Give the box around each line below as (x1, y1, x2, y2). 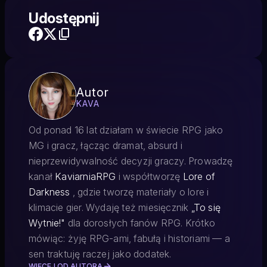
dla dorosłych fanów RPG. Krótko (65, 217, 216, 229)
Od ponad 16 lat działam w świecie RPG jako (29, 124, 223, 136)
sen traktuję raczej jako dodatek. (29, 248, 172, 260)
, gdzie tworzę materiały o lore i (70, 186, 209, 198)
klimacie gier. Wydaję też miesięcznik (29, 201, 191, 213)
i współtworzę (116, 170, 183, 182)
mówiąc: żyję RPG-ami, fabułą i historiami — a (29, 232, 230, 244)
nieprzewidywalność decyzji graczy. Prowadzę (29, 155, 233, 167)
